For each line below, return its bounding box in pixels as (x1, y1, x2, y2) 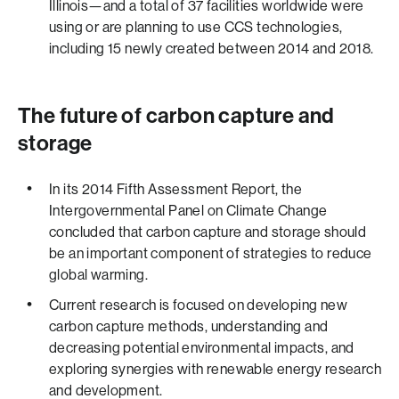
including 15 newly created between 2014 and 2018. (49, 40, 374, 57)
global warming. (49, 266, 149, 283)
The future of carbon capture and (18, 103, 335, 128)
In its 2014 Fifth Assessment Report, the (49, 181, 302, 198)
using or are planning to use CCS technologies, (49, 19, 343, 36)
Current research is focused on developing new (49, 297, 347, 313)
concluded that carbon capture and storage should (49, 224, 367, 240)
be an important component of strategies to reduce (49, 245, 372, 262)
